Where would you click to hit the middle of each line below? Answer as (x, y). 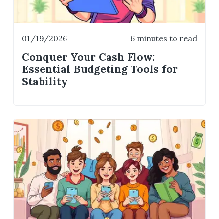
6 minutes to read (164, 38)
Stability (45, 82)
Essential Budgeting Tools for (100, 69)
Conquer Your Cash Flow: (89, 57)
